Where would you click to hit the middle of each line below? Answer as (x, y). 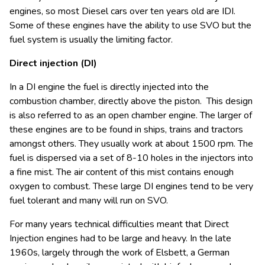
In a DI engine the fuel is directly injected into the (109, 87)
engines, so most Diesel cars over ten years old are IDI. (122, 11)
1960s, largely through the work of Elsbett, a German (119, 252)
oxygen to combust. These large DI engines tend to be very (131, 186)
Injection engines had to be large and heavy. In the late (120, 238)
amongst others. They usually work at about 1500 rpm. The (131, 143)
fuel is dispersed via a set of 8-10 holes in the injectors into (131, 158)
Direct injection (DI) (53, 63)
